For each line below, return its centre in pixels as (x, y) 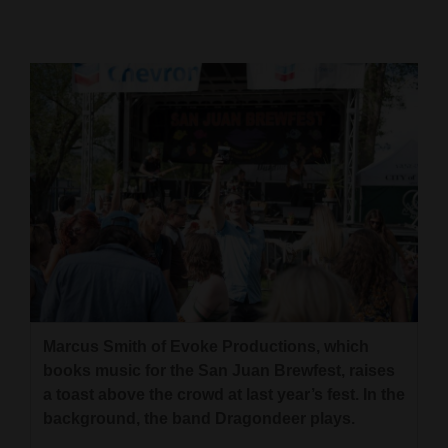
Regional (55, 173)
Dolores (51, 68)
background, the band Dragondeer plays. (199, 419)
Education (52, 393)
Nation (40, 293)
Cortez (47, 33)
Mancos (51, 103)
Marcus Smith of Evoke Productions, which (206, 347)
